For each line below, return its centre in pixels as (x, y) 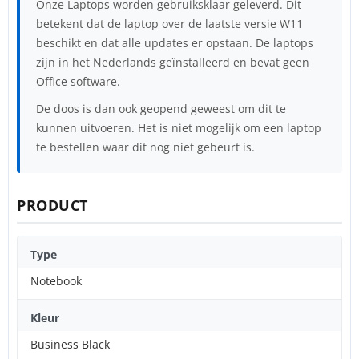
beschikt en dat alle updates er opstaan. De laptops (175, 42)
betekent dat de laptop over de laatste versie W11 (169, 23)
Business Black (70, 344)
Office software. (78, 81)
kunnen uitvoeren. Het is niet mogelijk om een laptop (179, 127)
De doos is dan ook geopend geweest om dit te (161, 108)
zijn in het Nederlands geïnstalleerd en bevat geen (173, 62)
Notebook (56, 280)
